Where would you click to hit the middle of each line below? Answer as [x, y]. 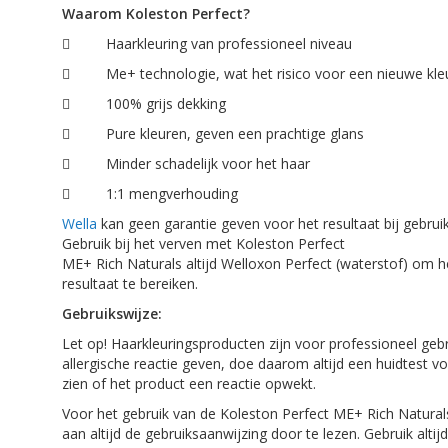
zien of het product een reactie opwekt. [193, 383]
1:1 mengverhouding [174, 193]
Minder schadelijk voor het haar [210, 163]
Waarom [94, 13]
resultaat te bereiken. [132, 283]
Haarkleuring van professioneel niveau [231, 43]
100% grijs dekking [168, 103]
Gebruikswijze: [114, 313]
